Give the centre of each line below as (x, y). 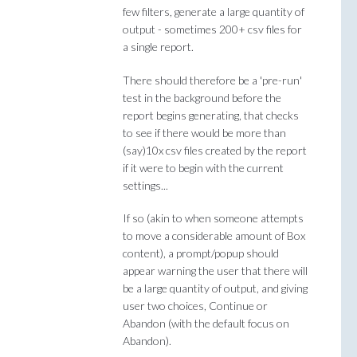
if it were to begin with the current (203, 167)
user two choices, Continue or (195, 306)
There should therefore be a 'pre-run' (212, 80)
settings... (145, 185)
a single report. (158, 47)
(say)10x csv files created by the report (215, 150)
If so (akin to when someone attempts (213, 218)
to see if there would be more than (204, 132)
